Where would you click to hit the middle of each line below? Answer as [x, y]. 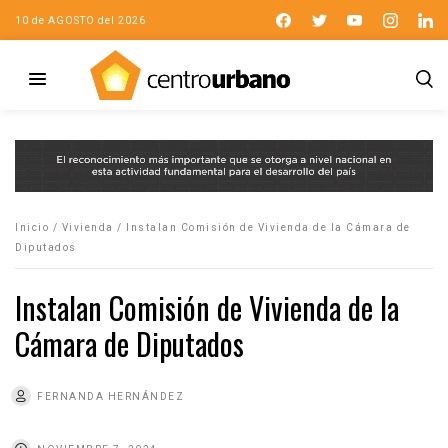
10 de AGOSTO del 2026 [80, 20]
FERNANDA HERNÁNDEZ [110, 396]
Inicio [32, 227]
